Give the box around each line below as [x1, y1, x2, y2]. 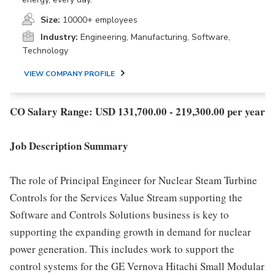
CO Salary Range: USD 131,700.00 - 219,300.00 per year [10, 104, 265, 119]
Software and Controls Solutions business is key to [10, 207, 229, 222]
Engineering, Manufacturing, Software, [80, 31, 230, 43]
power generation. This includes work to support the [10, 242, 234, 256]
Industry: [41, 31, 78, 43]
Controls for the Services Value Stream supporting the [10, 190, 242, 204]
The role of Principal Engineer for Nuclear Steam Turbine [10, 173, 257, 187]
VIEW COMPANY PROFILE [24, 69, 115, 79]
